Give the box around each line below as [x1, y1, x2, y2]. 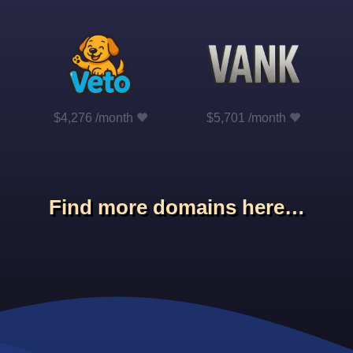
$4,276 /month [53, 110, 133, 124]
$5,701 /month [206, 110, 286, 124]
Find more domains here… [48, 195, 305, 220]
